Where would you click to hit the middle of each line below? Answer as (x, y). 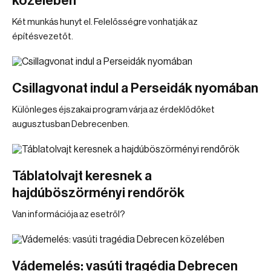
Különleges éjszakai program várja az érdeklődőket (113, 110)
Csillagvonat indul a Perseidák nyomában (135, 88)
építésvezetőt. (43, 37)
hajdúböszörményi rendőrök (98, 193)
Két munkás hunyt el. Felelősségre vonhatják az (105, 22)
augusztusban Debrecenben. (71, 124)
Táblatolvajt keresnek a (82, 176)
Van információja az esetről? (69, 214)
